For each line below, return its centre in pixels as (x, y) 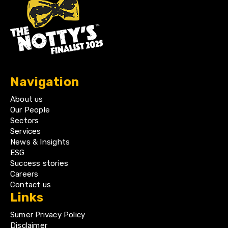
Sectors (25, 121)
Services (26, 131)
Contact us (31, 185)
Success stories (39, 163)
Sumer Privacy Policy (48, 215)
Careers (24, 174)
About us (27, 99)
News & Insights (40, 142)
